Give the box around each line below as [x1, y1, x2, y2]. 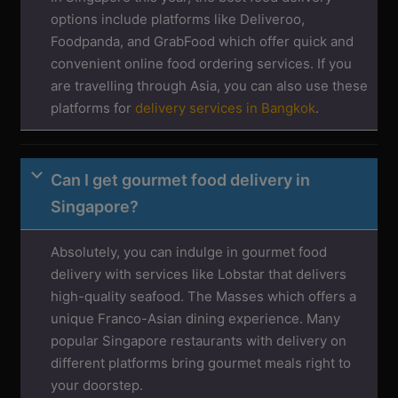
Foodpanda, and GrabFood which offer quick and [51, 33, 354, 50]
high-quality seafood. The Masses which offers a [51, 288, 357, 305]
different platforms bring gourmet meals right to [51, 354, 352, 371]
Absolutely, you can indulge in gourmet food [51, 243, 328, 260]
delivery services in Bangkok [135, 99, 316, 116]
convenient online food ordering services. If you [51, 55, 353, 72]
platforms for [51, 99, 136, 116]
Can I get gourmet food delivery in [51, 171, 311, 189]
